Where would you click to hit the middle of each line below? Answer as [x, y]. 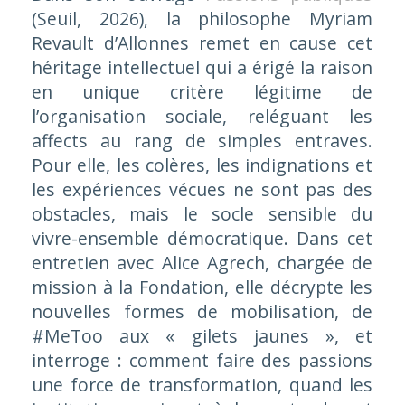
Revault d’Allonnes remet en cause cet [202, 43]
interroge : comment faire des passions [202, 361]
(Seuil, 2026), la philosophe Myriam [202, 19]
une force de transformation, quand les [202, 385]
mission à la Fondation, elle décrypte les [202, 287]
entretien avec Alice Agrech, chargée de [202, 263]
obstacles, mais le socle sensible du [202, 214]
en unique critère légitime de [202, 92]
